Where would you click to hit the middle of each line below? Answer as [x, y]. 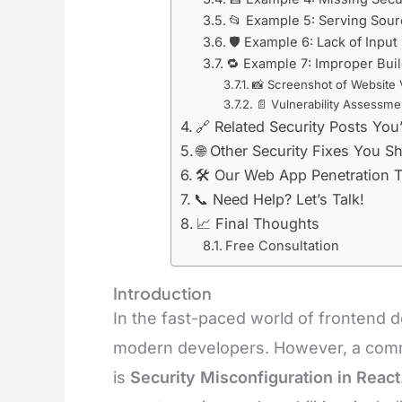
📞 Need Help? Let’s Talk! [279, 199]
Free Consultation [283, 246]
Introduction [162, 293]
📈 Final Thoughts [258, 223]
